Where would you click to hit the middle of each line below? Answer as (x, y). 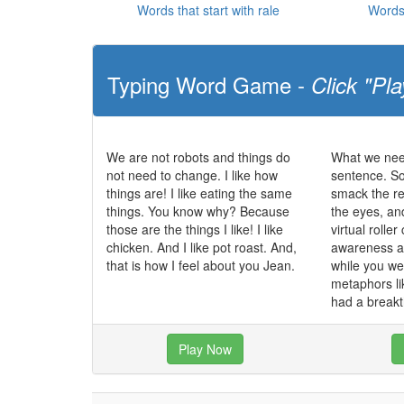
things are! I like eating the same (199, 193)
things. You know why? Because (198, 211)
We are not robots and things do (198, 157)
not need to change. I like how (192, 175)
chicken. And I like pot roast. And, (202, 247)
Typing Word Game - (209, 84)
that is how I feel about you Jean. (201, 265)
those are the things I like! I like (195, 229)
